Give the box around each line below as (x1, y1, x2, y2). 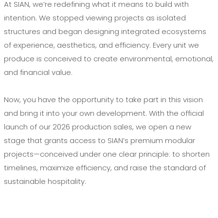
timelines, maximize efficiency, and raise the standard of (4, 162, 206, 173)
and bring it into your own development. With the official (4, 108, 204, 118)
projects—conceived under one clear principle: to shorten (4, 148, 210, 159)
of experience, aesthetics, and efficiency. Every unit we (4, 39, 199, 50)
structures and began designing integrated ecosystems (4, 26, 206, 36)
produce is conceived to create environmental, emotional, (4, 53, 214, 64)
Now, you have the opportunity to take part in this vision (4, 94, 203, 105)
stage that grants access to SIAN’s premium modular (4, 135, 195, 145)
